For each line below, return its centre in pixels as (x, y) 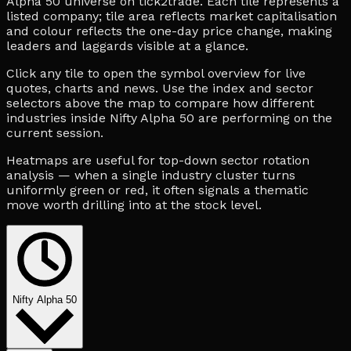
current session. (55, 132)
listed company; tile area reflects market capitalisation (172, 16)
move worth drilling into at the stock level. (134, 204)
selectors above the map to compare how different (160, 103)
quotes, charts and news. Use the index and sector (160, 88)
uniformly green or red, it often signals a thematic (157, 190)
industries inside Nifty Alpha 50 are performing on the (169, 118)
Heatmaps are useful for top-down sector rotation (158, 160)
